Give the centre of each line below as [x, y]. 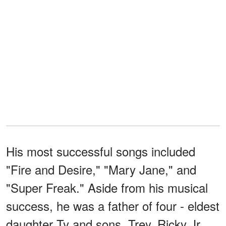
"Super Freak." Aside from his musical [107, 187]
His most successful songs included [101, 151]
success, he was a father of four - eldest [113, 205]
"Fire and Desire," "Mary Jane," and [101, 169]
